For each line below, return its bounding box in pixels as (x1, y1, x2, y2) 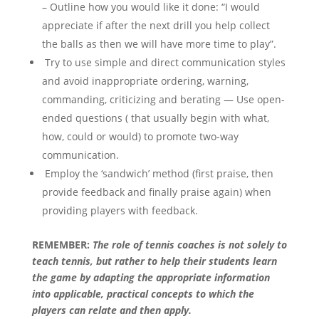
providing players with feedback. (41, 204, 198, 218)
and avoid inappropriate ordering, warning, (41, 74, 249, 88)
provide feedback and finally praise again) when (41, 185, 271, 199)
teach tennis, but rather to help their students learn (31, 254, 277, 268)
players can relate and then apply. (31, 303, 192, 318)
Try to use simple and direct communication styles (41, 56, 286, 70)
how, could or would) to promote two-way (41, 130, 239, 144)
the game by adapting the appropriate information (31, 271, 270, 285)
